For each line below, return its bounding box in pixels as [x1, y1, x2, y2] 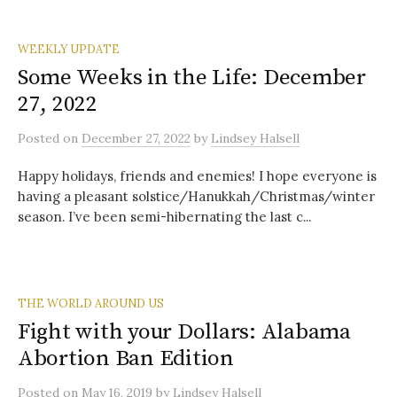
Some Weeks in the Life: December [18, 64, 366, 91]
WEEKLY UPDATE [18, 42, 120, 56]
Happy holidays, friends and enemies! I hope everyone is [18, 167, 377, 184]
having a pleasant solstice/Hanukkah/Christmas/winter [18, 188, 375, 205]
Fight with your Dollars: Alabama [18, 318, 351, 346]
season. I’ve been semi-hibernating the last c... [18, 208, 311, 225]
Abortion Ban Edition [18, 345, 234, 372]
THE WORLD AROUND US [18, 296, 164, 310]
